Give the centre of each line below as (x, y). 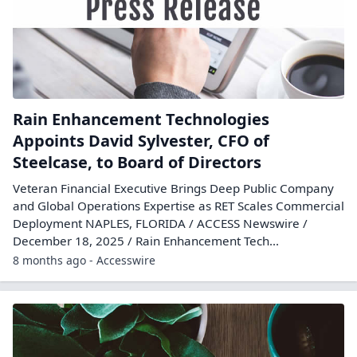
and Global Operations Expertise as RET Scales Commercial (178, 206)
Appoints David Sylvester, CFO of (141, 141)
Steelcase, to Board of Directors (137, 162)
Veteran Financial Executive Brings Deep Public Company (173, 188)
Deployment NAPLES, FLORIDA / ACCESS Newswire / (160, 223)
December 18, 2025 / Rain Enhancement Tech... (146, 241)
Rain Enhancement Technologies (141, 119)
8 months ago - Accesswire (84, 260)
